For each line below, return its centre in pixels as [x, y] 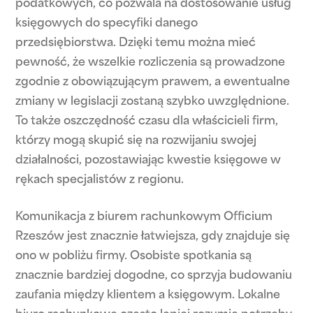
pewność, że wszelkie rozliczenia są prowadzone [151, 63]
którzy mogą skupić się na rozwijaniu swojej [136, 141]
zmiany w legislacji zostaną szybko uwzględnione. [153, 102]
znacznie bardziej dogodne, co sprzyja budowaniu [154, 276]
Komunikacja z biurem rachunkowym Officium [144, 217]
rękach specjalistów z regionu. [100, 180]
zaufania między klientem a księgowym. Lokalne [148, 296]
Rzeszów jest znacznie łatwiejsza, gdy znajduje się [153, 237]
